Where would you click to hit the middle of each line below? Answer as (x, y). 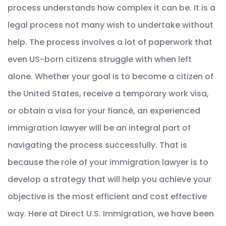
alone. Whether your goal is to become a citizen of (110, 76)
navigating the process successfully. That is (97, 145)
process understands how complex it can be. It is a (111, 8)
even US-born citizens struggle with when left (100, 59)
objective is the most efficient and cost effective (107, 196)
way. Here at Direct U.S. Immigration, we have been (111, 213)
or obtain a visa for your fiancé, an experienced (104, 110)
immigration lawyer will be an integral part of (99, 128)
